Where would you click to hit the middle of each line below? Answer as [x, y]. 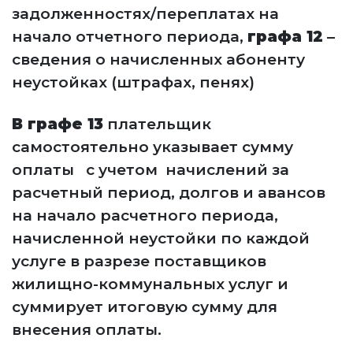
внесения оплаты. [87, 330]
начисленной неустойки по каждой [161, 238]
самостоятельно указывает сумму [152, 147]
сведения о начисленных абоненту [158, 59]
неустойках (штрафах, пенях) [133, 82]
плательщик [157, 124]
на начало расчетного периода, [145, 216]
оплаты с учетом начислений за [150, 170]
